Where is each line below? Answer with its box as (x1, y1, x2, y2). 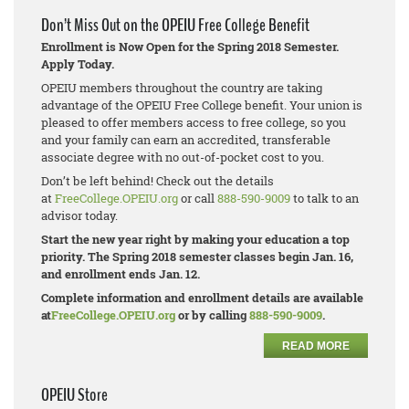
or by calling (175, 307, 249, 324)
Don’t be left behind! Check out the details (41, 173, 274, 190)
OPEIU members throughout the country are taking (41, 79, 322, 97)
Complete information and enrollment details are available (41, 289, 363, 307)
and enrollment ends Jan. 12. (41, 266, 200, 283)
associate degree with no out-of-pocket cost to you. (41, 149, 324, 166)
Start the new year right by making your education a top (41, 231, 350, 248)
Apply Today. (41, 56, 114, 73)
